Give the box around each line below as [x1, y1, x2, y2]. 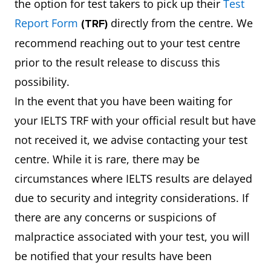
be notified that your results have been [15, 249, 212, 263]
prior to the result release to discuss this [15, 55, 220, 70]
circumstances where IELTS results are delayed [15, 171, 252, 186]
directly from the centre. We [108, 16, 253, 30]
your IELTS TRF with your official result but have [15, 113, 256, 128]
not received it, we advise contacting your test [15, 132, 247, 147]
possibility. [15, 74, 70, 89]
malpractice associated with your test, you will [15, 229, 250, 244]
